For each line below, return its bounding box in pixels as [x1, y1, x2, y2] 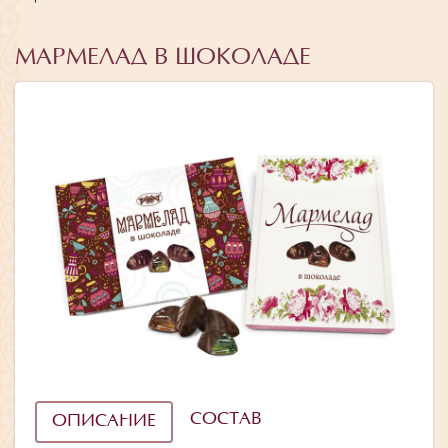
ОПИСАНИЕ [52, 412, 156, 431]
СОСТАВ [190, 410, 262, 429]
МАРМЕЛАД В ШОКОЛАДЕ [15, 46, 311, 71]
